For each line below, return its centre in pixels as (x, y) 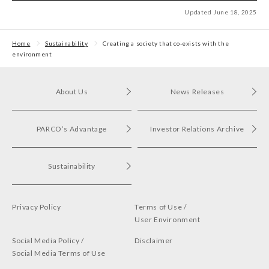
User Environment (168, 219)
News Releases (197, 92)
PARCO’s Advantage (72, 129)
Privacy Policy (37, 207)
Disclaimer (154, 240)
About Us (72, 92)
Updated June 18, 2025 (221, 12)
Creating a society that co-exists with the (166, 43)
